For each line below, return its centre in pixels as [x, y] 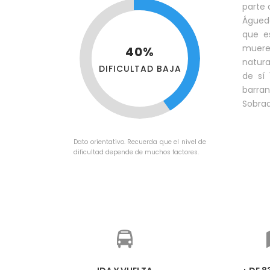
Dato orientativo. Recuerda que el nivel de [140, 142]
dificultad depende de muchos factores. [136, 152]
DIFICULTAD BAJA [140, 68]
